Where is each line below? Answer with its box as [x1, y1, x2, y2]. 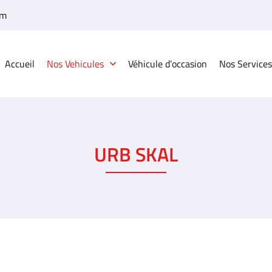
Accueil [5, 56, 35, 71]
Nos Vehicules [47, 56, 104, 71]
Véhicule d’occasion [128, 56, 207, 71]
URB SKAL [94, 140, 178, 169]
